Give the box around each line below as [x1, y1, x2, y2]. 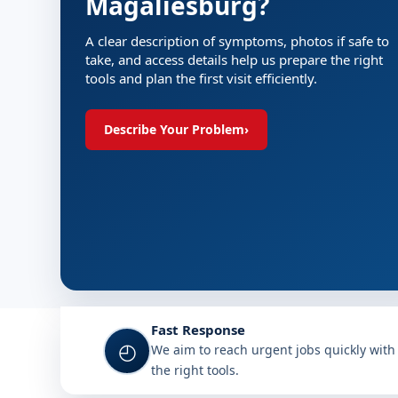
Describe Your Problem [104, 121, 244, 138]
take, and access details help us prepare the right [85, 51, 383, 68]
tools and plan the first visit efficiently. [85, 69, 317, 87]
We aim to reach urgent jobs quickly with [151, 341, 395, 358]
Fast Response [151, 321, 245, 338]
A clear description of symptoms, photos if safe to [85, 32, 389, 50]
